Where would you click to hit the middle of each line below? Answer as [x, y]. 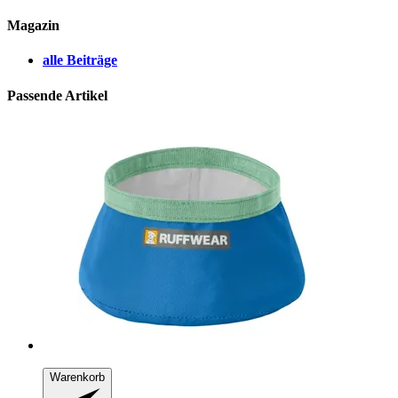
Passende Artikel [57, 95]
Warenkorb [77, 377]
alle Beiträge [80, 60]
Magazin [33, 26]
